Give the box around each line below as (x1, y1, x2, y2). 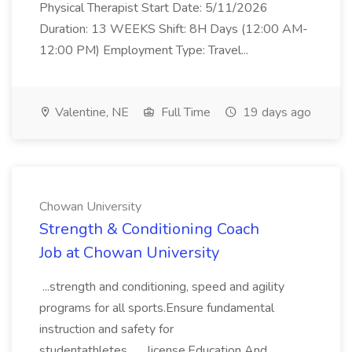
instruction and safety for (39, 321, 174, 338)
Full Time (158, 104, 211, 121)
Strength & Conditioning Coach (39, 218, 259, 240)
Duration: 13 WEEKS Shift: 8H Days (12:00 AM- (39, 20, 308, 38)
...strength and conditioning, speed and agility (39, 278, 284, 295)
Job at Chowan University (39, 242, 219, 263)
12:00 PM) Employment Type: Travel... (39, 42, 251, 59)
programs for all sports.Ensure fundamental (39, 299, 274, 317)
